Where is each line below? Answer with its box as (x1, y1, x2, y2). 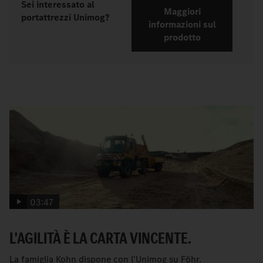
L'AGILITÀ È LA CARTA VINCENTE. (9, 227, 191, 249)
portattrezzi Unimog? (21, 11, 109, 23)
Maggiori (163, 5, 201, 18)
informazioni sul (148, 18, 216, 31)
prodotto (163, 31, 201, 44)
